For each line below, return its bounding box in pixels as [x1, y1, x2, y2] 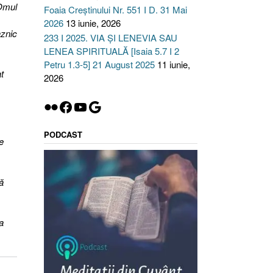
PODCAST [43, 129, 82, 140]
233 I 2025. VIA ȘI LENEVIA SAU [43, 31, 177, 44]
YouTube [72, 95, 129, 117]
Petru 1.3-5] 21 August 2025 [43, 58, 155, 71]
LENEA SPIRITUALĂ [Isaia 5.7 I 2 [43, 44, 179, 57]
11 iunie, [157, 58, 190, 71]
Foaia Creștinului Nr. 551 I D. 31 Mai [43, 3, 187, 16]
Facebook [57, 95, 121, 117]
